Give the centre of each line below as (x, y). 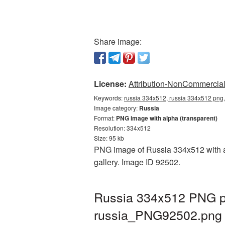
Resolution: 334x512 (122, 128)
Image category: (117, 108)
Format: (105, 118)
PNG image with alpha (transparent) (167, 118)
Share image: (118, 41)
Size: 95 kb (109, 138)
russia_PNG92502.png (158, 214)
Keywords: (109, 98)
